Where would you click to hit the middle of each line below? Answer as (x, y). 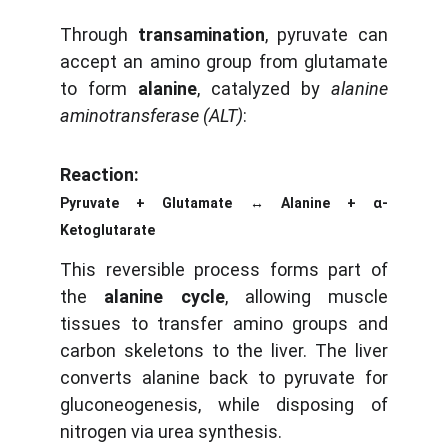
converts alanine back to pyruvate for (224, 377)
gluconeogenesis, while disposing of (224, 404)
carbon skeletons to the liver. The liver (224, 350)
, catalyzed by (264, 88)
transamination (201, 34)
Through (99, 34)
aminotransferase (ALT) (151, 115)
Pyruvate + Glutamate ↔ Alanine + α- (224, 203)
